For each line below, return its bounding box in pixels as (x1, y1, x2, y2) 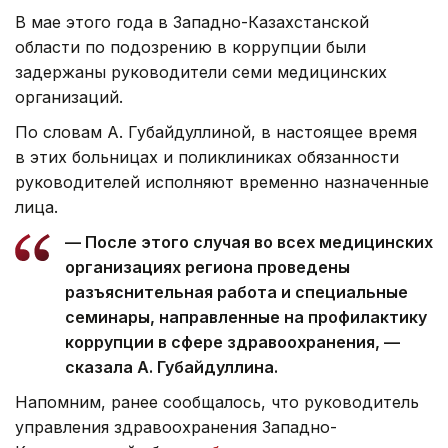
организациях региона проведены (65, 256, 350, 277)
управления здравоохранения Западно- (15, 416, 337, 437)
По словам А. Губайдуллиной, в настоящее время (15, 121, 417, 142)
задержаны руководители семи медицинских (15, 61, 387, 82)
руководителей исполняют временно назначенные (15, 171, 429, 192)
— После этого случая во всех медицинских (65, 231, 433, 252)
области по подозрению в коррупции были (15, 36, 366, 57)
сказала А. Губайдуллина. (65, 356, 278, 377)
